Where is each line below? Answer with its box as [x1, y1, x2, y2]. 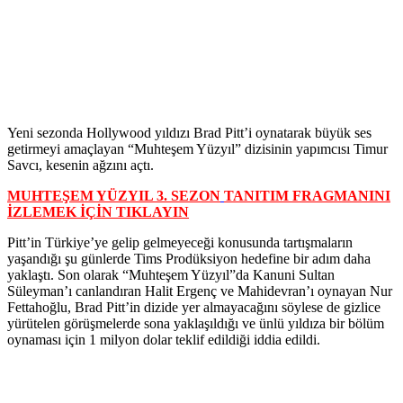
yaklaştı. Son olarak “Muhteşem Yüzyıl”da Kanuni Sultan [7, 266, 335, 282]
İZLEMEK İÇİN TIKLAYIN [7, 203, 189, 219]
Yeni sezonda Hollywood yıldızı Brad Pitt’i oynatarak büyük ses [7, 124, 372, 140]
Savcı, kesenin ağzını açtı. [7, 157, 154, 173]
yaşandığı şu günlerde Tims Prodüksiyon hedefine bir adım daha [7, 250, 371, 266]
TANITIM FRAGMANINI [224, 187, 390, 203]
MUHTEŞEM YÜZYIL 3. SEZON [7, 187, 220, 203]
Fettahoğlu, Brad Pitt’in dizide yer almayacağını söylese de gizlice [7, 299, 381, 315]
